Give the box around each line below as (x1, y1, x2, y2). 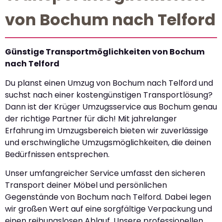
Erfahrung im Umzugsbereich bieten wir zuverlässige (5, 124, 208, 136)
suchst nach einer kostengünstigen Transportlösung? (5, 89, 213, 101)
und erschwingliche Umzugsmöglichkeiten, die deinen (5, 136, 211, 148)
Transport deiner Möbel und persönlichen (5, 179, 167, 191)
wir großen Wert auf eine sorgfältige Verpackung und (5, 203, 212, 215)
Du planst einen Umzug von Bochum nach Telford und (5, 77, 213, 89)
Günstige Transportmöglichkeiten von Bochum (5, 46, 205, 58)
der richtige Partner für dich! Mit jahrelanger (5, 112, 177, 124)
